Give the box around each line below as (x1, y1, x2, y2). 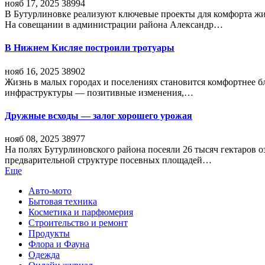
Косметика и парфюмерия (28, 207, 133, 218)
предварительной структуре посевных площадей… (5, 155, 212, 166)
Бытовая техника (28, 196, 97, 207)
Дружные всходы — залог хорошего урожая (5, 110, 192, 121)
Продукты (28, 228, 70, 239)
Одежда (28, 250, 60, 260)
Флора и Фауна (28, 239, 89, 250)
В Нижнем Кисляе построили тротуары (5, 43, 174, 53)
